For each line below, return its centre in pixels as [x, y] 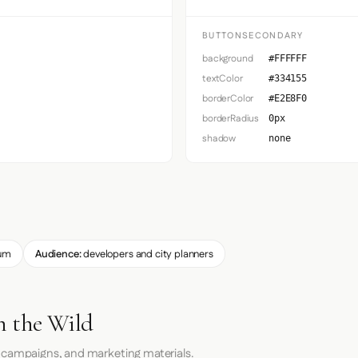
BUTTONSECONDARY [253, 36]
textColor [223, 79]
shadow [219, 139]
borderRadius [231, 119]
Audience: [58, 254]
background [228, 59]
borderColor [228, 99]
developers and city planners [147, 254]
